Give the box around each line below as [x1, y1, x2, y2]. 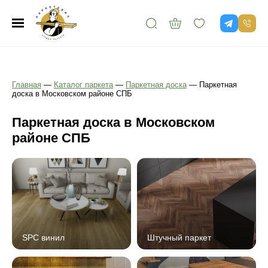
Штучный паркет [147, 233, 211, 243]
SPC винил [22, 233, 65, 243]
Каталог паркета [53, 80, 113, 89]
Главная [12, 80, 41, 89]
